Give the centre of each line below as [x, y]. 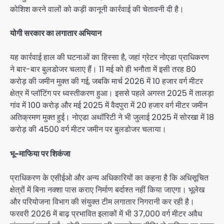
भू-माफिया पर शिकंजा [40, 153]
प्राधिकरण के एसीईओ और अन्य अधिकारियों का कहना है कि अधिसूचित [109, 177]
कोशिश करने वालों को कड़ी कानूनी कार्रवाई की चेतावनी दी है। [97, 9]
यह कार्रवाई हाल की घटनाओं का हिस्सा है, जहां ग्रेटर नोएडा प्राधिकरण [109, 57]
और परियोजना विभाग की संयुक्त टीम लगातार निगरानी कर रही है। [102, 201]
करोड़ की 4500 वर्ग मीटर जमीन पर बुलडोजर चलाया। [88, 129]
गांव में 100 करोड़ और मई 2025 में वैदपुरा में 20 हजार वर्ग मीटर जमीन [109, 105]
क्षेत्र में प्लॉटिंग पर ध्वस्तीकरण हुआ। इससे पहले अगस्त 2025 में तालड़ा [112, 93]
